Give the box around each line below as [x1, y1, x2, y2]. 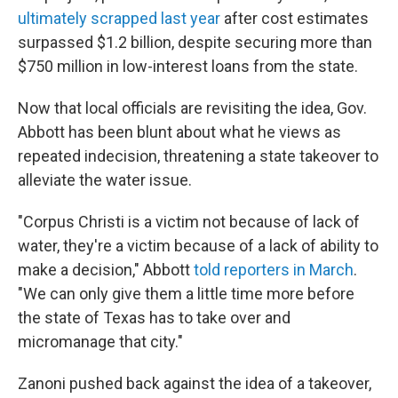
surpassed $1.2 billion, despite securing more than [18, 33, 372, 52]
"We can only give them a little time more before [18, 284, 354, 303]
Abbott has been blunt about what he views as [18, 123, 341, 141]
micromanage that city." [18, 332, 183, 351]
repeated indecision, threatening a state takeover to [18, 147, 378, 165]
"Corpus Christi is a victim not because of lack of [18, 212, 360, 231]
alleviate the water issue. [18, 171, 192, 189]
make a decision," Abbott [18, 260, 194, 279]
